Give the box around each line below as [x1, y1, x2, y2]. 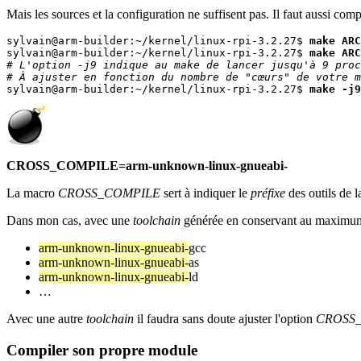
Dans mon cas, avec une [6, 213, 133, 227]
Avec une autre [6, 311, 86, 326]
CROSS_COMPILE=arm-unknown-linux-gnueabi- [6, 158, 288, 172]
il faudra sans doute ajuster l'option [134, 311, 316, 326]
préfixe [251, 185, 285, 200]
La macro [6, 185, 58, 200]
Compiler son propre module [6, 341, 197, 359]
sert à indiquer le [160, 185, 251, 200]
